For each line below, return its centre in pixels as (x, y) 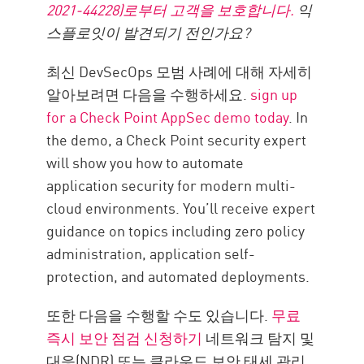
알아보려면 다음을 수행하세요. (149, 94)
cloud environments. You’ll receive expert (181, 208)
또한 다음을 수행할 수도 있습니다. (159, 315)
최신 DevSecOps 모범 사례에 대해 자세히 (180, 71)
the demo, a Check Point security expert (177, 139)
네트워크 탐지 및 (259, 338)
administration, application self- (151, 253)
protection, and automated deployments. (178, 276)
